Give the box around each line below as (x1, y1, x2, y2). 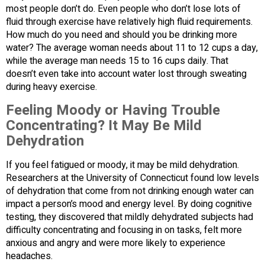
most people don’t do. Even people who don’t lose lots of (6, 2, 241, 17)
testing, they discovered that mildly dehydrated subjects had (6, 210, 253, 225)
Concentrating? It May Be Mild (6, 115, 202, 137)
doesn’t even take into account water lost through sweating (6, 67, 247, 82)
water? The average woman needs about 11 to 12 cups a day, (6, 41, 258, 56)
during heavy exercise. (6, 80, 97, 95)
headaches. (6, 249, 53, 264)
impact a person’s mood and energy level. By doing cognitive (6, 197, 252, 212)
